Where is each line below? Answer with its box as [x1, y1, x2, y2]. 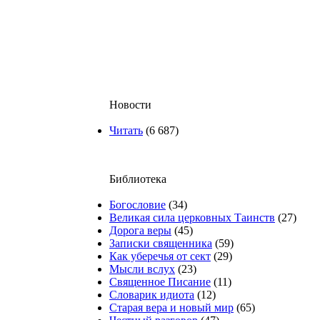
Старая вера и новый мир [109, 301, 234, 314]
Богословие [109, 199, 166, 211]
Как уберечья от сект [109, 250, 211, 262]
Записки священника [109, 237, 212, 249]
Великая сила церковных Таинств [109, 211, 275, 224]
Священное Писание [109, 276, 211, 288]
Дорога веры [109, 224, 171, 236]
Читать [109, 124, 143, 136]
